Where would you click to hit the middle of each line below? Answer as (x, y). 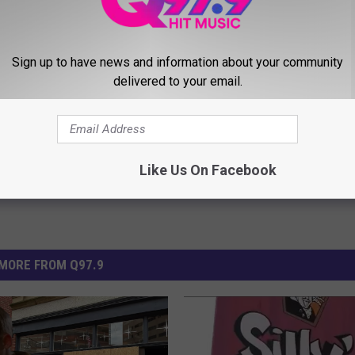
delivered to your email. (177, 81)
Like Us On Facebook (208, 170)
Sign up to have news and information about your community (177, 62)
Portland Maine (63, 76)
